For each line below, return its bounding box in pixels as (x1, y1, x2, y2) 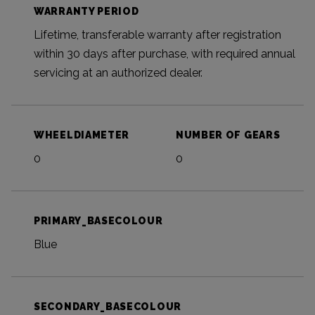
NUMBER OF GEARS (175, 129, 281, 141)
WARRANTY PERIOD (34, 6, 139, 18)
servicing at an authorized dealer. (34, 66, 202, 80)
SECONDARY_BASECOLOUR (34, 301, 181, 313)
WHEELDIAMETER (34, 129, 130, 141)
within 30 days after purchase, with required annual (34, 47, 295, 61)
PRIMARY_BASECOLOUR (34, 215, 163, 227)
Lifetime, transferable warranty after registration (34, 28, 281, 42)
